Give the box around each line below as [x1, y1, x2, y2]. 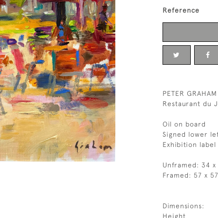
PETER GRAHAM [163, 90, 217, 97]
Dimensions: [163, 202, 204, 210]
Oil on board [163, 120, 206, 128]
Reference [163, 6, 200, 14]
